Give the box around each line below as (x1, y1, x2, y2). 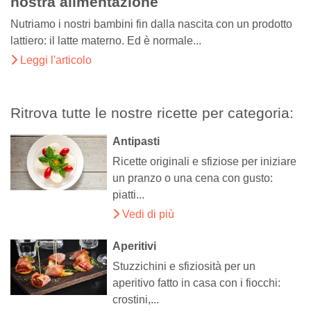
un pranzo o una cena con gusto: (112, 172, 274, 185)
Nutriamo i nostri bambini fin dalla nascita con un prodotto (10, 18, 292, 31)
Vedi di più (119, 208, 175, 221)
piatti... (112, 189, 145, 201)
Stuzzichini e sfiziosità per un (112, 260, 256, 273)
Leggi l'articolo (17, 54, 92, 67)
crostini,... (112, 294, 160, 306)
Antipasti (112, 135, 160, 148)
